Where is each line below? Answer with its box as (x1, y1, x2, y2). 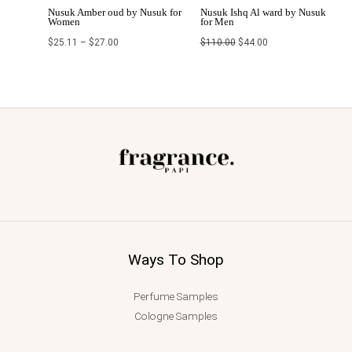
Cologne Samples (134, 309, 218, 322)
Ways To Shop (128, 251, 224, 269)
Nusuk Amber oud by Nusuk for (48, 7, 182, 19)
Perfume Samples (134, 289, 218, 302)
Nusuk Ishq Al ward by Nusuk (200, 7, 326, 19)
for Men (200, 16, 234, 28)
